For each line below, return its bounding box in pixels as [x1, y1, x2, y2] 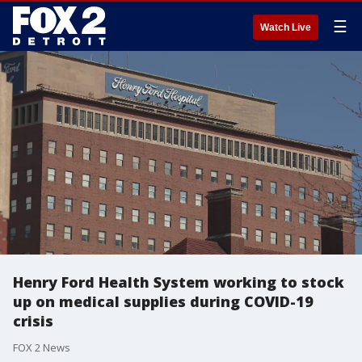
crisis [13, 311, 53, 330]
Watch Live [260, 22, 311, 33]
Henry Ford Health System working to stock [13, 272, 344, 292]
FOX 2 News [13, 340, 70, 355]
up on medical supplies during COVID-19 [13, 292, 314, 311]
